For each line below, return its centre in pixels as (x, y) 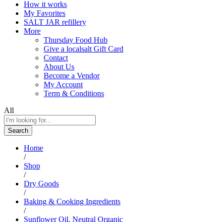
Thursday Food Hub (76, 40)
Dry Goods (41, 183)
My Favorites (45, 13)
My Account (63, 84)
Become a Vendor (72, 75)
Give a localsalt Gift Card (83, 49)
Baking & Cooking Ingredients (72, 201)
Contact (56, 57)
